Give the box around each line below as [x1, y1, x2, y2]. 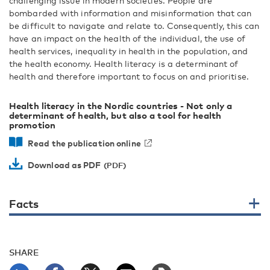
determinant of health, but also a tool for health [9, 110, 221, 121]
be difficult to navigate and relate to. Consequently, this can [9, 20, 260, 31]
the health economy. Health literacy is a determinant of [9, 58, 239, 69]
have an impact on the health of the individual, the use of [9, 33, 245, 43]
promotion [9, 119, 55, 130]
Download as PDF [28, 160, 101, 170]
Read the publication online [28, 138, 141, 148]
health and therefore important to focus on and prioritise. [9, 71, 249, 81]
